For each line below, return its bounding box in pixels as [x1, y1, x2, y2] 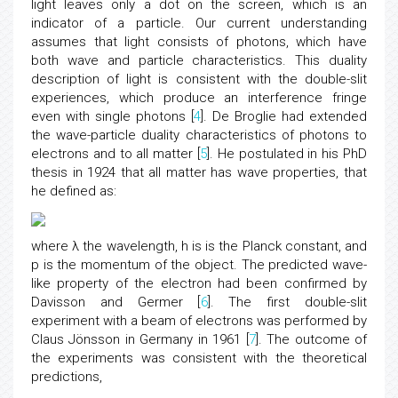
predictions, [31, 369, 102, 385]
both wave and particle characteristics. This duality [31, 52, 367, 68]
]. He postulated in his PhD [207, 146, 367, 162]
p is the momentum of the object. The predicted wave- [31, 257, 367, 273]
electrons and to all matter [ [31, 146, 200, 162]
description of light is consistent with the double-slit [31, 71, 367, 87]
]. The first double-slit [207, 294, 367, 310]
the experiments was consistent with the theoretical [31, 350, 367, 366]
